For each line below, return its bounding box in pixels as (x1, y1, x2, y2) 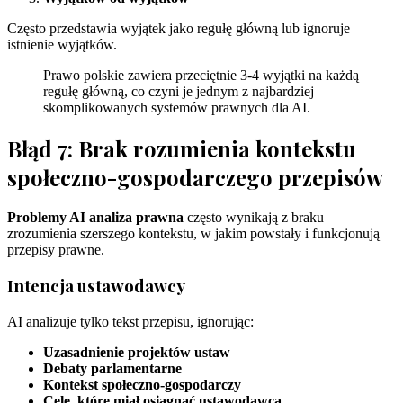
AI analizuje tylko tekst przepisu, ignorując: (7, 313, 254, 329)
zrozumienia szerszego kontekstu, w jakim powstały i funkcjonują (7, 225, 380, 241)
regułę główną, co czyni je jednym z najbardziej (43, 83, 314, 99)
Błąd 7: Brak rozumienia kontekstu (7, 133, 356, 163)
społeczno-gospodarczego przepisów (7, 162, 383, 192)
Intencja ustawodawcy (7, 274, 185, 298)
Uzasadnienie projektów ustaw (43, 344, 230, 360)
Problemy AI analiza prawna (7, 209, 184, 225)
